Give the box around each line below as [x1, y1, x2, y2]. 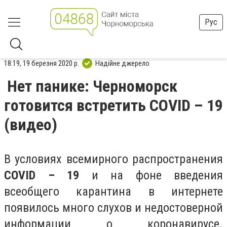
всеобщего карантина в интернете [4, 184, 223, 199]
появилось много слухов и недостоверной [4, 201, 223, 215]
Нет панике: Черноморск [7, 77, 177, 96]
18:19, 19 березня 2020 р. [4, 58, 79, 68]
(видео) [4, 115, 57, 134]
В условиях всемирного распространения [4, 152, 223, 166]
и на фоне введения [79, 168, 223, 182]
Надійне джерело [95, 58, 149, 68]
